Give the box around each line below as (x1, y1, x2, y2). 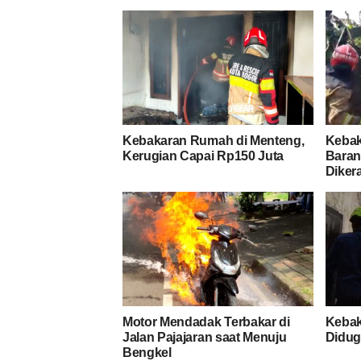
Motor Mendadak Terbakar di (122, 314, 290, 329)
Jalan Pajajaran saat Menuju (122, 330, 287, 344)
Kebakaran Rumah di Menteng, (122, 133, 305, 147)
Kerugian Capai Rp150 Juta (122, 148, 284, 163)
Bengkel (122, 345, 172, 359)
